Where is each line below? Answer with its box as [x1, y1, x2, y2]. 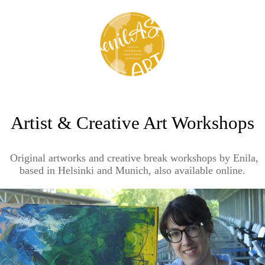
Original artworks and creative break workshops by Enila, [9, 152, 258, 164]
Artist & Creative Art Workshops [11, 112, 254, 133]
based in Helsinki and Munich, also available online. [20, 164, 245, 177]
